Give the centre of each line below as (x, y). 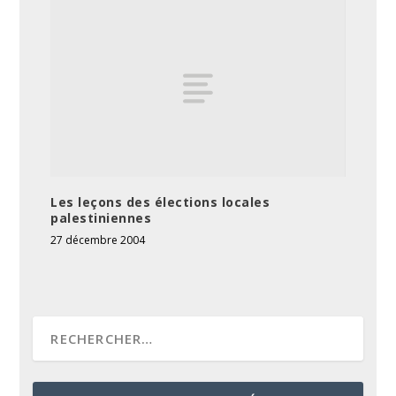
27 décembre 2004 (98, 240)
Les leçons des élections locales (160, 202)
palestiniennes (101, 218)
